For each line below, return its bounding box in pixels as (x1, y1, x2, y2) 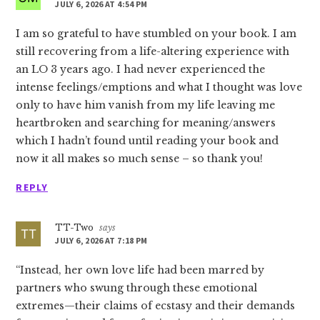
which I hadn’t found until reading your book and (16, 134, 279, 147)
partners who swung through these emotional (16, 281, 258, 294)
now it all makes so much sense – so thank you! (16, 152, 264, 165)
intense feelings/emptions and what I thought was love (16, 81, 303, 94)
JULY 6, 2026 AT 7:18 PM (55, 235, 148, 246)
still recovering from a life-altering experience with (16, 45, 290, 58)
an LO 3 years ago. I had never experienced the (16, 63, 266, 76)
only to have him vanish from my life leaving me (16, 99, 276, 111)
